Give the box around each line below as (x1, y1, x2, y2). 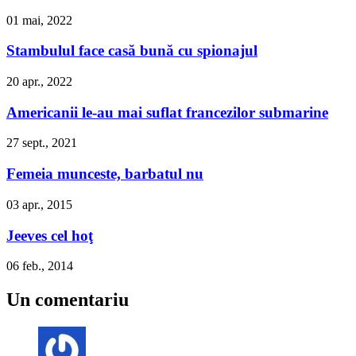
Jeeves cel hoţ (6, 226, 93, 244)
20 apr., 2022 (6, 75, 72, 88)
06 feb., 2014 (6, 259, 73, 273)
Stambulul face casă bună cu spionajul (6, 42, 257, 60)
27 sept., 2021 (6, 136, 77, 150)
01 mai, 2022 (6, 13, 72, 27)
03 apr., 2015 (6, 197, 72, 211)
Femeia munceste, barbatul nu (6, 165, 203, 183)
